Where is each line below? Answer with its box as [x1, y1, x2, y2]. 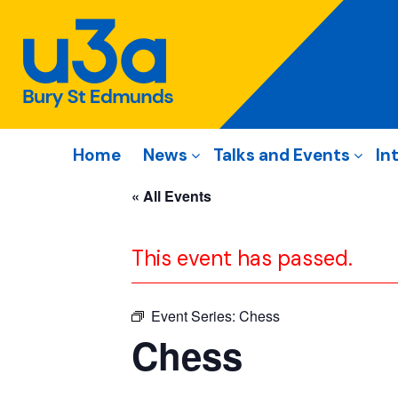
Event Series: [151, 306, 239, 326]
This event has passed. [131, 244, 353, 272]
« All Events [131, 186, 211, 206]
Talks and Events [213, 144, 350, 166]
